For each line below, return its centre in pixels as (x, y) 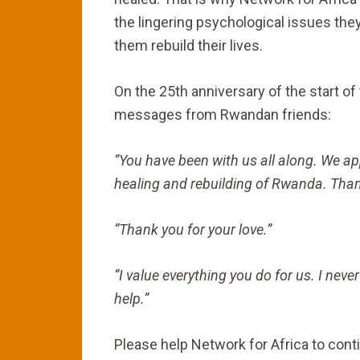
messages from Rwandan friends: (223, 115)
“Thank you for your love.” (193, 229)
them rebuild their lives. (188, 45)
